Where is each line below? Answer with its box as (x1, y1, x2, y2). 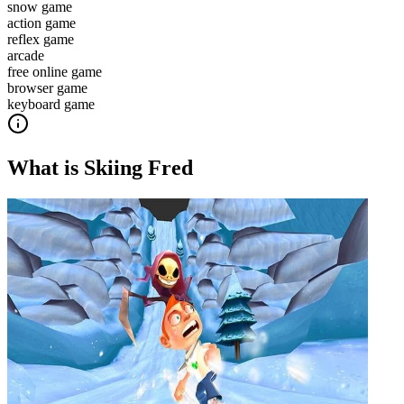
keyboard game (7, 96, 95, 112)
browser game (7, 79, 87, 96)
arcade (7, 47, 44, 63)
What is (7, 155, 84, 179)
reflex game (7, 31, 74, 47)
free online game (7, 63, 102, 79)
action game (7, 14, 76, 31)
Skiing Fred (84, 155, 193, 179)
